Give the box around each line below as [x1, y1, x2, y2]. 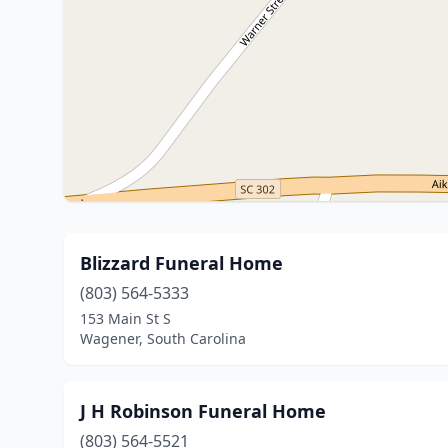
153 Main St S [80, 309, 171, 328]
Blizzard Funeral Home [80, 251, 283, 275]
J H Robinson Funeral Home [80, 399, 326, 423]
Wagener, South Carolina [80, 329, 246, 348]
